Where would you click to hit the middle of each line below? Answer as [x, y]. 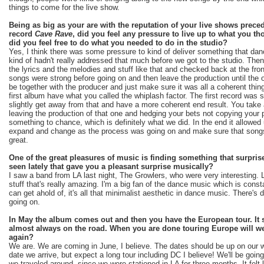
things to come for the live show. [64, 7]
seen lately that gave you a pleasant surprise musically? [111, 166]
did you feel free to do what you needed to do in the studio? [118, 42]
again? [21, 237]
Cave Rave [54, 34]
